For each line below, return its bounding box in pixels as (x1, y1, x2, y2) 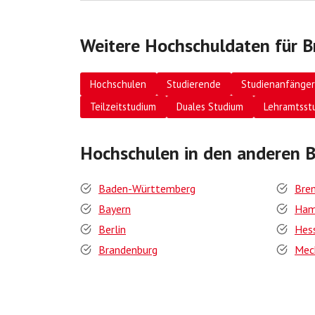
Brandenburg (98, 243, 157, 257)
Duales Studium (176, 100, 244, 114)
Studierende (167, 77, 221, 91)
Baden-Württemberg (98, 181, 195, 195)
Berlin (98, 222, 126, 236)
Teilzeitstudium (90, 100, 157, 114)
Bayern (98, 202, 131, 216)
